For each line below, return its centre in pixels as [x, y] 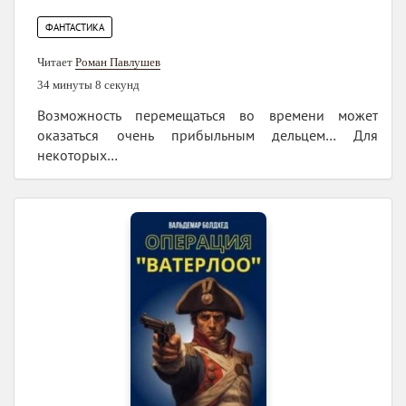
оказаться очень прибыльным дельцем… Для [208, 135]
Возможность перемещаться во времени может [208, 115]
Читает [56, 62]
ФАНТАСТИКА [75, 27]
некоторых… [77, 155]
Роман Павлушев [118, 62]
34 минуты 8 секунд [88, 84]
